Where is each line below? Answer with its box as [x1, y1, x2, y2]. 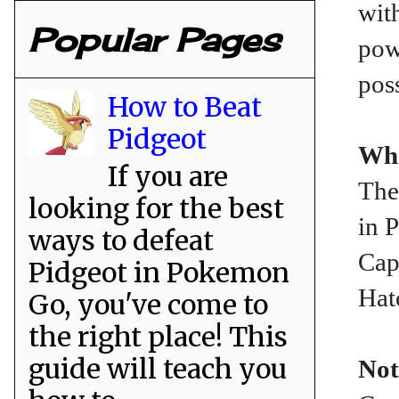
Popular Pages [28, 20, 281, 60]
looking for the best [28, 191, 284, 225]
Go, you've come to [28, 287, 268, 322]
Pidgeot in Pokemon [28, 255, 289, 289]
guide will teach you [28, 351, 287, 386]
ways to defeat [28, 223, 214, 257]
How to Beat [108, 89, 262, 124]
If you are [108, 159, 228, 193]
